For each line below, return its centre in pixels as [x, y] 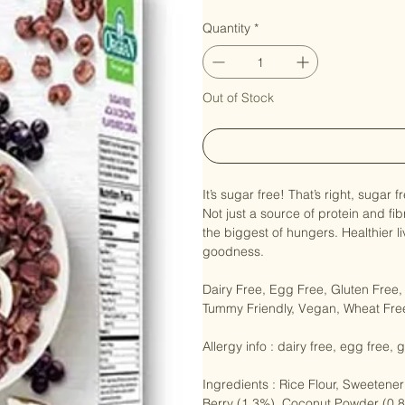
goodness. [233, 272]
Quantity [226, 48]
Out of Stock [238, 118]
